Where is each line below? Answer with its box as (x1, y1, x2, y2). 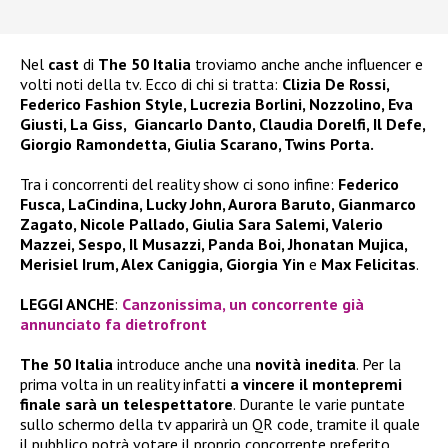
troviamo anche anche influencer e (191, 53, 423, 74)
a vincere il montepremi (230, 373, 402, 394)
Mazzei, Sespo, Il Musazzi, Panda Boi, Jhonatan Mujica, (20, 233, 407, 254)
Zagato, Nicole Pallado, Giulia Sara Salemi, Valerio (20, 213, 383, 234)
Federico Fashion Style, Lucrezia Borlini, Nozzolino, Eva (20, 93, 413, 114)
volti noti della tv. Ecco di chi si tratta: (20, 73, 282, 94)
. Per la (356, 353, 401, 374)
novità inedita (255, 353, 356, 374)
